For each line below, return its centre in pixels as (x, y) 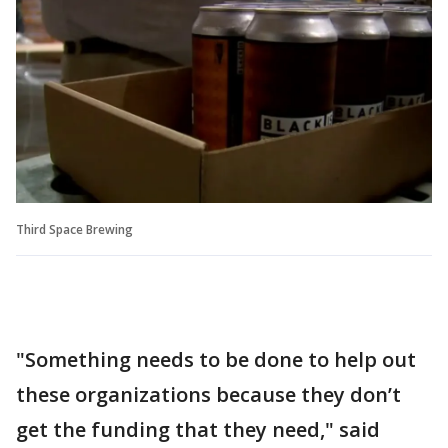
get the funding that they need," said (198, 430)
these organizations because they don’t (208, 395)
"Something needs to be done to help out (216, 360)
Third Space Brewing (74, 230)
